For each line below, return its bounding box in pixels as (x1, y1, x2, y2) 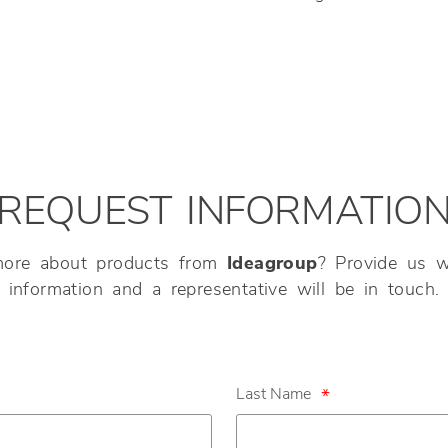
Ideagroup (227, 251, 318, 276)
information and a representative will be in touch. (8, 277, 440, 302)
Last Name (236, 383, 311, 406)
